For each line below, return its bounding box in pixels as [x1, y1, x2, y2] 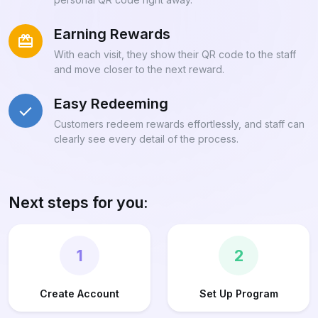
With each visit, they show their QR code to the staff [54, 48, 296, 61]
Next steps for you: [9, 193, 148, 212]
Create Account [40, 287, 119, 300]
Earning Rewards [54, 26, 170, 43]
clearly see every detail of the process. [54, 133, 238, 146]
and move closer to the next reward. [54, 63, 224, 76]
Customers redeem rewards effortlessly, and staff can [54, 118, 305, 131]
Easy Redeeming [54, 95, 168, 113]
